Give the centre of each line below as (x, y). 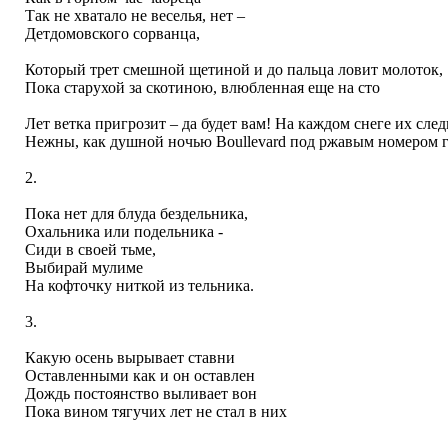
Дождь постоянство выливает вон (140, 394)
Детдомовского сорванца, (112, 34)
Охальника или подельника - (123, 232)
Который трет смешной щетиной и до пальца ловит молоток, (233, 70)
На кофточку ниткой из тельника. (139, 286)
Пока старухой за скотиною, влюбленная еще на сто (202, 88)
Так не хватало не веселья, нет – (134, 16)
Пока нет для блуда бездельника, (136, 214)
